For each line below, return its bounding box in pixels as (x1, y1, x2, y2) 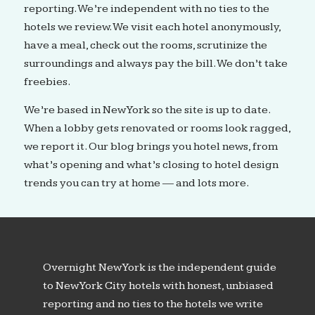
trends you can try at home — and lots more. (23, 176, 249, 190)
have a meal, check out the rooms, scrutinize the (23, 39, 267, 53)
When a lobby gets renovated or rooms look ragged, (23, 121, 290, 135)
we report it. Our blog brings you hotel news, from (23, 139, 278, 153)
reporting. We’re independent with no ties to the (23, 2, 269, 16)
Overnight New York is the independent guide (42, 261, 276, 275)
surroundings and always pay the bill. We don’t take (23, 57, 288, 71)
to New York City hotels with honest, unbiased (42, 279, 274, 293)
